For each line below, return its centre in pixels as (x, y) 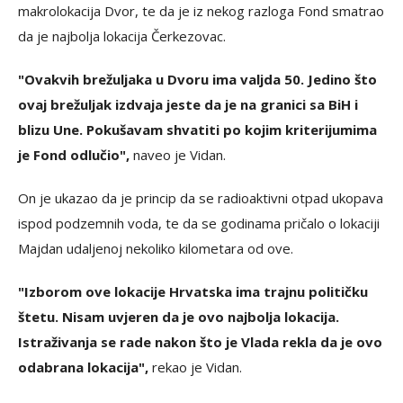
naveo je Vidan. (178, 155)
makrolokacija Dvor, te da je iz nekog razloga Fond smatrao (201, 11)
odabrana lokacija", (83, 367)
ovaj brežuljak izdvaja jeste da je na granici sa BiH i (188, 105)
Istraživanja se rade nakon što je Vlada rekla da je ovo (200, 342)
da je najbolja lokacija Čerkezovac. (122, 36)
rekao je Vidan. (195, 367)
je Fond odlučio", (74, 155)
